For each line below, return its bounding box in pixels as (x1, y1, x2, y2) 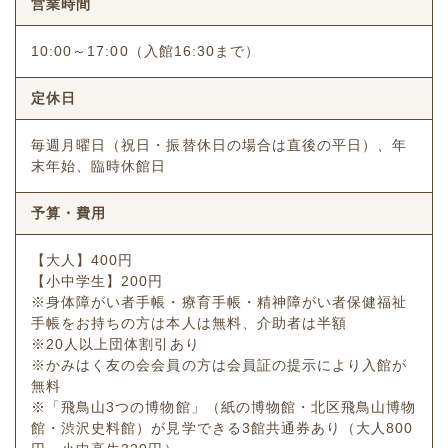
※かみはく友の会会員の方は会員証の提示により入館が (31, 357, 408, 374)
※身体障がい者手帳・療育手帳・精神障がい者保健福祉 (31, 294, 408, 311)
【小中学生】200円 (31, 273, 164, 290)
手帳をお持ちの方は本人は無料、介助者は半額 (31, 315, 348, 332)
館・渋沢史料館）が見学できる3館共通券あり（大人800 (31, 420, 414, 437)
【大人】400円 (31, 252, 134, 269)
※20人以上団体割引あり (31, 336, 200, 353)
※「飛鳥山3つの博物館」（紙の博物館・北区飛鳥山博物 (31, 399, 417, 416)
